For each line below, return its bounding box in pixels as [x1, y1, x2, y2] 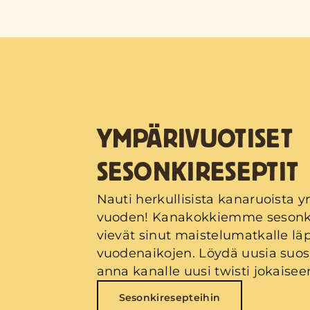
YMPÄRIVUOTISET [96, 126, 293, 154]
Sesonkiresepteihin [118, 291, 221, 304]
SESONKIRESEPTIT [96, 159, 299, 188]
